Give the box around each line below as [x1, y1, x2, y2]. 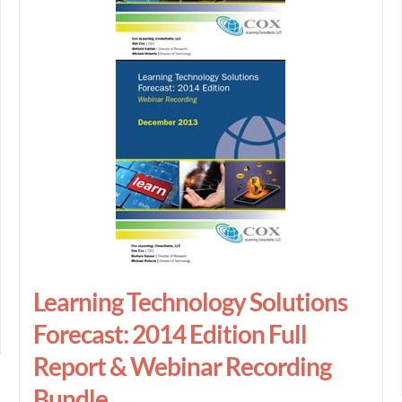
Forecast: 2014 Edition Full [32, 319, 307, 349]
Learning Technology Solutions [32, 286, 347, 317]
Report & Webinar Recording [32, 351, 331, 381]
